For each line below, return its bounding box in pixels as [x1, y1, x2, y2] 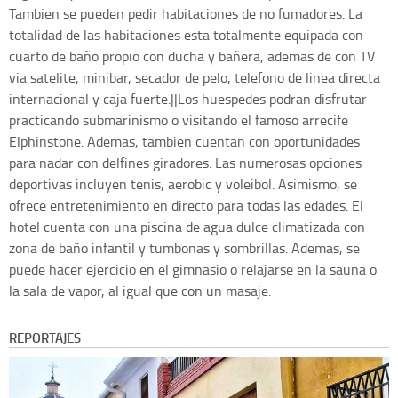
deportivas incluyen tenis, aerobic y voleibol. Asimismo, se [9, 174, 357, 195]
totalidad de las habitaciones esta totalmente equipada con [9, 25, 363, 45]
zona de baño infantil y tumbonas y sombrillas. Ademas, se [9, 238, 360, 259]
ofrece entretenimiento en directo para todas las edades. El [9, 195, 363, 216]
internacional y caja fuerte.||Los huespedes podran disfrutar [9, 89, 367, 109]
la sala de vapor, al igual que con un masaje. [9, 281, 271, 301]
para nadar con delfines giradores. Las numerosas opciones [9, 153, 362, 173]
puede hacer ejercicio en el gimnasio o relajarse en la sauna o [9, 259, 377, 280]
